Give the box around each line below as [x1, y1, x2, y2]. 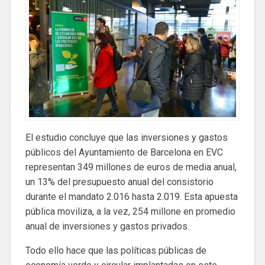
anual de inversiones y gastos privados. [25, 220, 189, 232]
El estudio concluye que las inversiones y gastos [25, 131, 228, 143]
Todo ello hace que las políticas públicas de [25, 244, 206, 256]
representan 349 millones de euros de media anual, [25, 161, 237, 173]
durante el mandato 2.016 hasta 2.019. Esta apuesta [25, 190, 238, 202]
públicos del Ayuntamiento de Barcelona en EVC [25, 146, 223, 158]
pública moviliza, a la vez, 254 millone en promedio [25, 205, 235, 217]
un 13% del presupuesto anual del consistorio [25, 176, 214, 188]
